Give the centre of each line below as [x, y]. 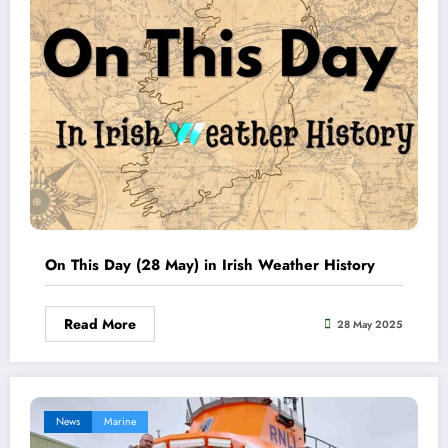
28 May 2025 [370, 324]
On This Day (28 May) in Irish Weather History [210, 265]
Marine [120, 422]
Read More [100, 324]
